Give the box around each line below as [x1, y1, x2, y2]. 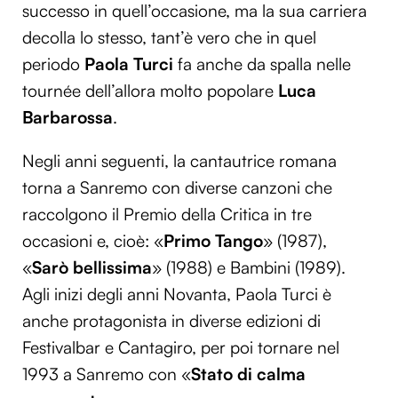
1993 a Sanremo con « [22, 363, 191, 386]
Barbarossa [22, 107, 113, 129]
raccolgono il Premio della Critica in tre [22, 203, 312, 226]
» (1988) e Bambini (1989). [152, 257, 346, 279]
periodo [22, 53, 84, 76]
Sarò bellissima [32, 257, 152, 279]
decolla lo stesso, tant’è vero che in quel [22, 27, 316, 49]
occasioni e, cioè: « [22, 230, 163, 252]
